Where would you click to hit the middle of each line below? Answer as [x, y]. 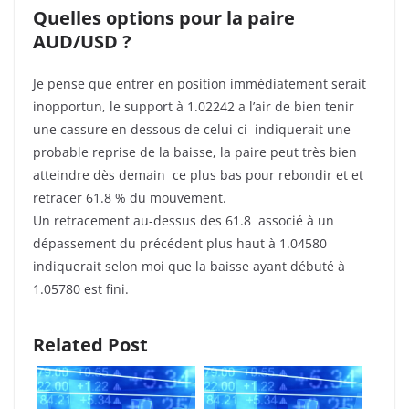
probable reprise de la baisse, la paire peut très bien [195, 152]
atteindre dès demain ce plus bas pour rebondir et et [198, 175]
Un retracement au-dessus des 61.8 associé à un [184, 221]
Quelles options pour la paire [164, 18]
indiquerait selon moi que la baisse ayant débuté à [189, 267]
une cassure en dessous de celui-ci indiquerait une [192, 130]
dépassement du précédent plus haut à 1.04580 [180, 244]
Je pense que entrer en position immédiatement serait [199, 84]
